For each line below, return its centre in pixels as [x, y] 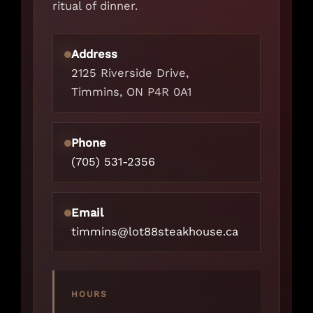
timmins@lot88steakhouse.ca [155, 232]
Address [94, 54]
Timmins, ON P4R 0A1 [131, 92]
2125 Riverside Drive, [130, 73]
